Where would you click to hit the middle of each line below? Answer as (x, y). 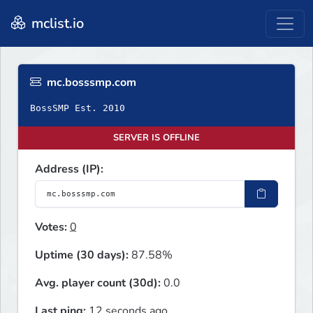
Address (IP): (69, 169)
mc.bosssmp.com (90, 83)
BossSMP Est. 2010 (78, 108)
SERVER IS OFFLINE (156, 138)
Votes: (51, 227)
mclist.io (56, 23)
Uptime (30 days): (82, 255)
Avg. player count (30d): (98, 283)
